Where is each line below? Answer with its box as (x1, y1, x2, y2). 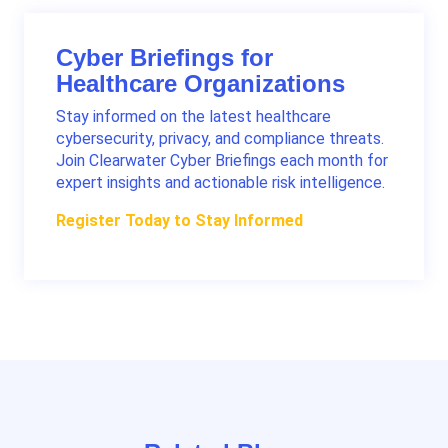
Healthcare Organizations (56, 69, 345, 97)
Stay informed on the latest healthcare (56, 107, 331, 127)
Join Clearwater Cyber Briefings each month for (56, 151, 388, 171)
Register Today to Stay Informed (56, 211, 303, 231)
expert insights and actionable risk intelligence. (56, 173, 385, 193)
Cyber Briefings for (56, 43, 273, 71)
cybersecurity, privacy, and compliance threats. (56, 129, 384, 149)
